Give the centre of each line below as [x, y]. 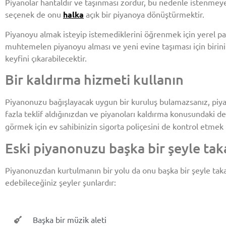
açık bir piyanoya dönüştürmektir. [144, 14]
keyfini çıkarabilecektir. [46, 58]
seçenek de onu [34, 14]
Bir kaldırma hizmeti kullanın [94, 79]
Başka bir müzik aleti [69, 220]
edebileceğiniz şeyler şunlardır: [61, 182]
